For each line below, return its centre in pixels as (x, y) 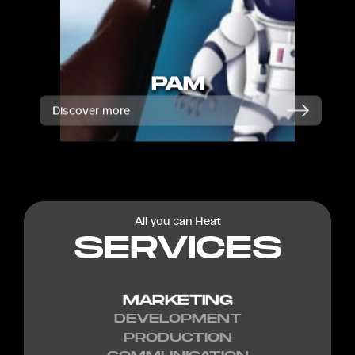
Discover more (91, 110)
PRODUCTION (177, 337)
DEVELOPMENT (177, 319)
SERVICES (177, 247)
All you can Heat (177, 221)
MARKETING (177, 300)
